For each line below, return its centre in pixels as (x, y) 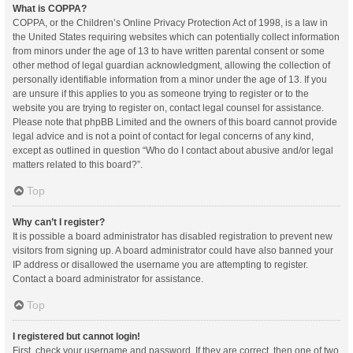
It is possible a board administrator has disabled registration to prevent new (173, 236)
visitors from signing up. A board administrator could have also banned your (173, 251)
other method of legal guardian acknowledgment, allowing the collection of (171, 65)
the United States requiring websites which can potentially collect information (176, 37)
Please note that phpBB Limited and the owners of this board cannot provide (175, 122)
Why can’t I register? (59, 222)
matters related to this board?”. (78, 165)
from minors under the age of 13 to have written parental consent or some (169, 51)
